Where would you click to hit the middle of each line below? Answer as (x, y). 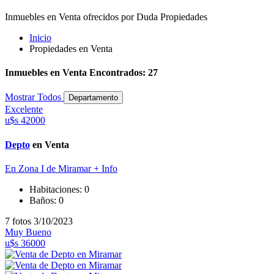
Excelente (24, 109)
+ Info (106, 168)
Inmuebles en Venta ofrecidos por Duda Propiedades (106, 17)
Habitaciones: (57, 189)
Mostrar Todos (34, 97)
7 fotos (19, 221)
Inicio (40, 37)
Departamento (93, 98)
